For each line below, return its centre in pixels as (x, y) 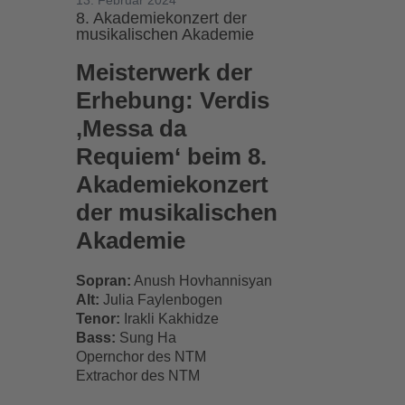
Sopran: (104, 281)
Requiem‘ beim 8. (172, 156)
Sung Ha (148, 338)
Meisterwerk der (165, 72)
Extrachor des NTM (138, 376)
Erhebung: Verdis (173, 100)
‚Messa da (132, 128)
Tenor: (99, 319)
